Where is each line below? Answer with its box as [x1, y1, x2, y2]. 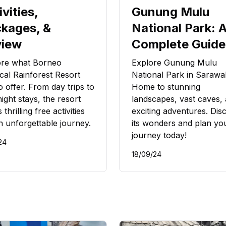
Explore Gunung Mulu [132, 58, 217, 68]
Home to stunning [132, 82, 200, 92]
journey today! [132, 130, 187, 141]
